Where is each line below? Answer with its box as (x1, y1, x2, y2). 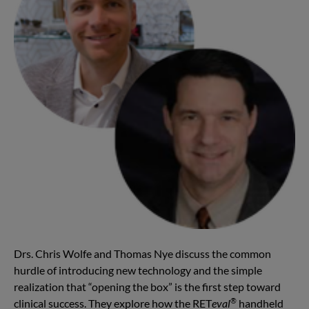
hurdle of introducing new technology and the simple (14, 263, 262, 277)
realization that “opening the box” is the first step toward (14, 279, 281, 293)
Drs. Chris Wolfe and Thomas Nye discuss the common (14, 246, 271, 260)
